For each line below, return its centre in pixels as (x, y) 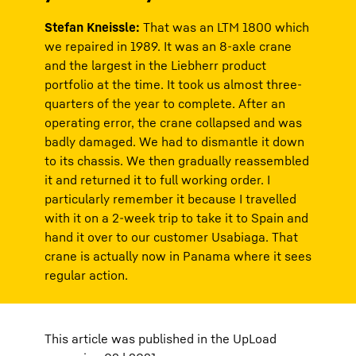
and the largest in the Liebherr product (155, 66)
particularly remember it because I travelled (170, 199)
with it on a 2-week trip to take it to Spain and (176, 218)
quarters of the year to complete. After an (165, 104)
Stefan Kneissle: (94, 27)
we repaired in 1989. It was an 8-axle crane (168, 46)
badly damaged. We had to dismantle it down (174, 142)
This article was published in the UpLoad (161, 339)
